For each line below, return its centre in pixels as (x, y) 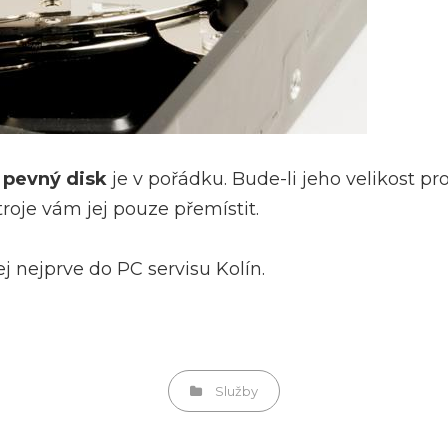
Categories (225, 389)
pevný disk (55, 178)
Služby (236, 390)
